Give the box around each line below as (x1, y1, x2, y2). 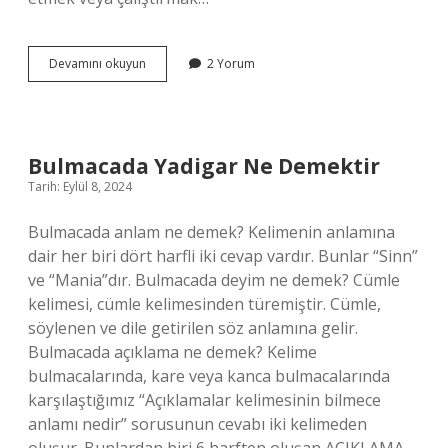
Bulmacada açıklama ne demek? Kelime (28, 341, 317, 363)
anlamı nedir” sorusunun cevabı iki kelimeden (28, 413, 367, 435)
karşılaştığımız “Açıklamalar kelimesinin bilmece (28, 389, 381, 411)
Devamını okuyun (49, 55, 146, 72)
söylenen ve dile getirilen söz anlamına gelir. (28, 317, 358, 339)
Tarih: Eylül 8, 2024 (28, 178, 132, 195)
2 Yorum (207, 55, 255, 72)
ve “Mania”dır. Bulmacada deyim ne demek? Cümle (28, 269, 400, 291)
